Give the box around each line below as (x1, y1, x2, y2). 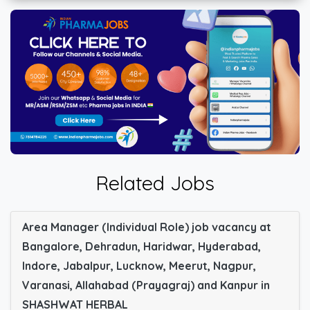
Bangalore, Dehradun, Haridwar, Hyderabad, (22, 239, 261, 253)
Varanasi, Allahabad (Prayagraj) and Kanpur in (22, 277, 270, 292)
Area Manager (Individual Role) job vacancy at (22, 219, 271, 234)
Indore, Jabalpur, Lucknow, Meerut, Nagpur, (22, 258, 256, 273)
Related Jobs (95, 170, 215, 195)
